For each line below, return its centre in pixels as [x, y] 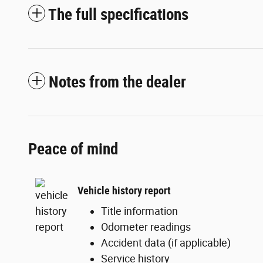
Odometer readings [146, 227]
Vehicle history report [124, 190]
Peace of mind [73, 149]
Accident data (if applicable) [166, 243]
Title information [139, 211]
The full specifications [118, 15]
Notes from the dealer [117, 82]
